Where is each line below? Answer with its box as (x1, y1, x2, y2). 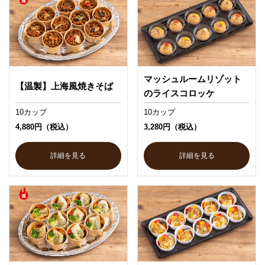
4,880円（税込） (15, 122, 73, 131)
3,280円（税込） (144, 122, 202, 131)
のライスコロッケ (144, 88, 215, 98)
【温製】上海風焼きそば (15, 80, 113, 91)
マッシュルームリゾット (144, 73, 242, 84)
